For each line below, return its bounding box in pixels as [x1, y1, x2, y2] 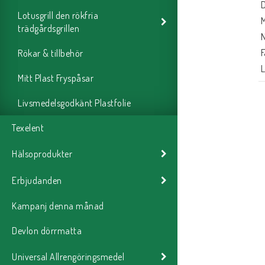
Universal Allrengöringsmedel [12, 250, 124, 263]
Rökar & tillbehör [18, 47, 83, 60]
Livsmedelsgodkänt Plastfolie [18, 97, 131, 109]
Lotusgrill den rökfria [18, 9, 98, 22]
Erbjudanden [12, 174, 62, 186]
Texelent [12, 122, 44, 134]
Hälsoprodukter [12, 147, 72, 160]
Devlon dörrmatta [12, 225, 82, 237]
